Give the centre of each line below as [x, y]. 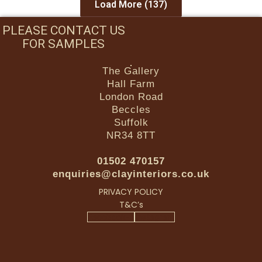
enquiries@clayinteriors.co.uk [131, 174]
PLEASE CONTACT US [63, 31]
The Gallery [131, 71]
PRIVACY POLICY [131, 192]
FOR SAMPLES [63, 44]
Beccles [131, 110]
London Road [131, 97]
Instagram [155, 217]
